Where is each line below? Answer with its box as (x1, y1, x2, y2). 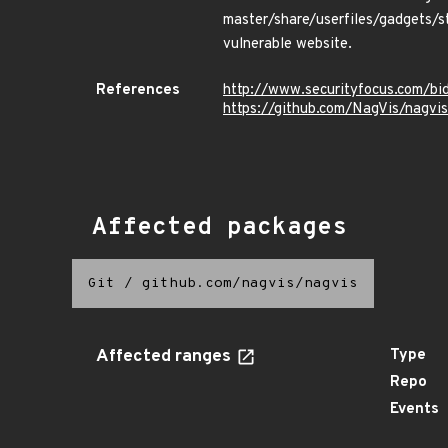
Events (390, 400, 439, 419)
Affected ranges (96, 346, 235, 368)
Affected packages (92, 213, 347, 243)
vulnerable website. (223, 35, 352, 54)
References (96, 81, 180, 100)
